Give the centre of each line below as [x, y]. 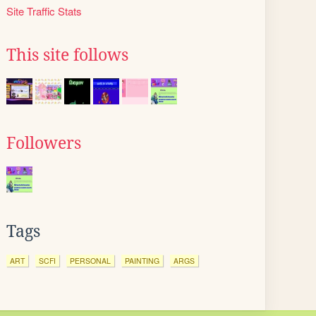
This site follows [67, 55]
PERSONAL [90, 261]
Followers [44, 143]
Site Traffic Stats [44, 11]
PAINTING [142, 261]
